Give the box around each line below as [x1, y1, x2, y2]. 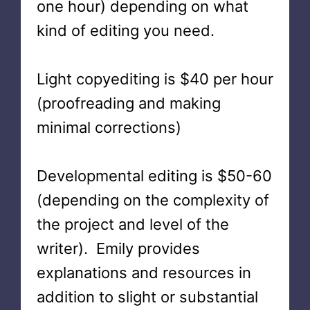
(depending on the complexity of [36, 191, 269, 209]
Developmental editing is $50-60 [36, 167, 272, 185]
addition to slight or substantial [36, 288, 258, 306]
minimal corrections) [36, 118, 181, 136]
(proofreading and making [36, 94, 221, 112]
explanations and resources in [36, 264, 251, 282]
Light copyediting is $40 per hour [36, 70, 273, 88]
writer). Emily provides [36, 239, 200, 257]
